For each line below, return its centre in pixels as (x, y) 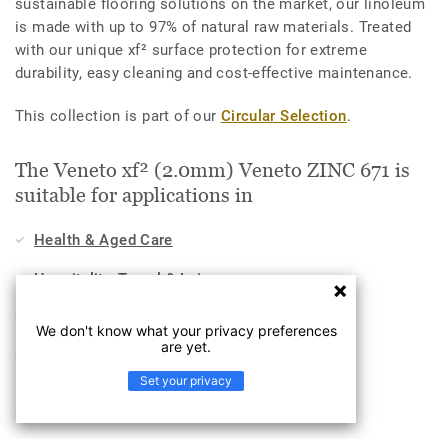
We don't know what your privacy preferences (186, 330)
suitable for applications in (134, 194)
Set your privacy (186, 380)
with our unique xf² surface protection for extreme (191, 49)
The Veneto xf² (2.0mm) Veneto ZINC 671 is (212, 169)
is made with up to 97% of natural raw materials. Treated (213, 26)
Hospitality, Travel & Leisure (133, 278)
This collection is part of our (118, 115)
